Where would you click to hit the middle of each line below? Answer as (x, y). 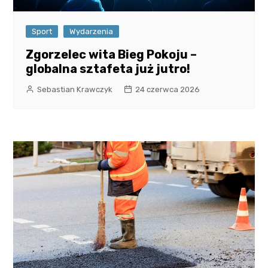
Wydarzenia (92, 31)
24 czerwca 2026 (168, 89)
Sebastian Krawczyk (75, 89)
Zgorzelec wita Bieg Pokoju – (112, 54)
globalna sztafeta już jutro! (108, 68)
